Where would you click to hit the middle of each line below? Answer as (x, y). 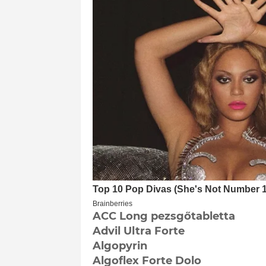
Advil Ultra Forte (138, 231)
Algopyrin (120, 246)
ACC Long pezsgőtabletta (164, 216)
